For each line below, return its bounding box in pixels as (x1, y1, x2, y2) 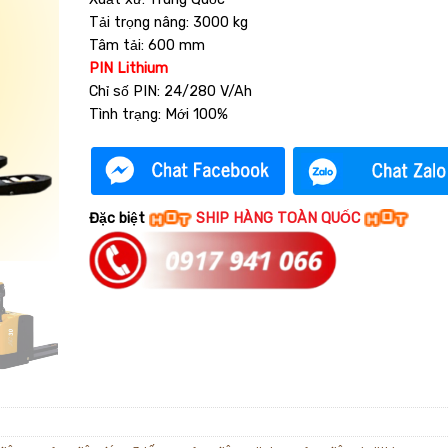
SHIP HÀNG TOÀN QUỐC (195, 209, 364, 227)
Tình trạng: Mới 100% (88, 105, 228, 123)
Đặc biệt (88, 209, 149, 227)
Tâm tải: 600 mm (88, 36, 205, 54)
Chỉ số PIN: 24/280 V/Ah (88, 82, 252, 100)
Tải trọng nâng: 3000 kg (88, 13, 248, 31)
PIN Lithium (88, 59, 168, 77)
